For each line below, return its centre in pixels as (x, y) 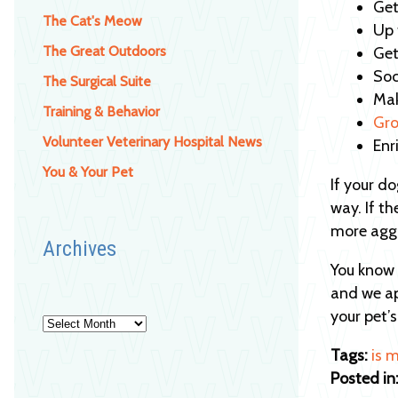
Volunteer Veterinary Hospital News (152, 141)
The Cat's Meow (92, 20)
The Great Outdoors (104, 51)
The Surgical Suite (97, 81)
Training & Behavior (101, 111)
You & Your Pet (88, 171)
